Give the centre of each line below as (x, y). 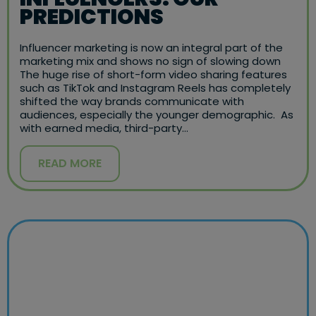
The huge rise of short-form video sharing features (153, 74)
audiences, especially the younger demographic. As (157, 115)
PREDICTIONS (92, 17)
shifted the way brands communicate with (132, 101)
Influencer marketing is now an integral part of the (151, 48)
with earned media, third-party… (104, 128)
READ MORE (70, 163)
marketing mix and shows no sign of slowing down (152, 61)
